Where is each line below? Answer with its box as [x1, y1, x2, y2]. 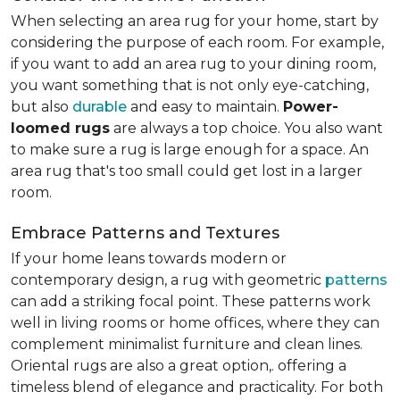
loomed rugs [11, 120, 110, 137]
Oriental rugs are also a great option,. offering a [11, 357, 346, 374]
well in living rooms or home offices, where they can [11, 314, 379, 331]
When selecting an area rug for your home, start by [11, 12, 379, 29]
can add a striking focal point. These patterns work [11, 293, 371, 310]
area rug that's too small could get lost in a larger [11, 162, 362, 179]
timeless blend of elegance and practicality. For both [11, 379, 383, 396]
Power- [283, 98, 338, 115]
